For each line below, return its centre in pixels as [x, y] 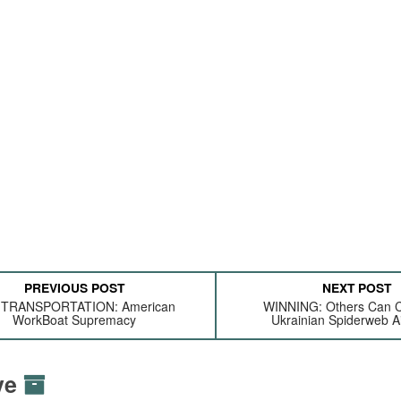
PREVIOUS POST [75, 287]
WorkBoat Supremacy [75, 320]
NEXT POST [357, 287]
